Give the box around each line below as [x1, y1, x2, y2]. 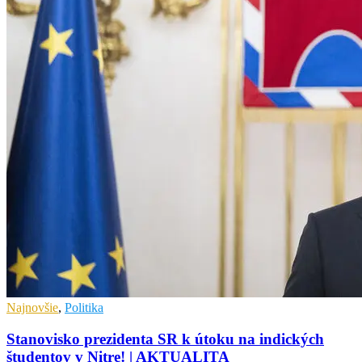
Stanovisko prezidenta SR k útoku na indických [6, 330, 324, 348]
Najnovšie [6, 301, 58, 315]
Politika [65, 301, 103, 315]
